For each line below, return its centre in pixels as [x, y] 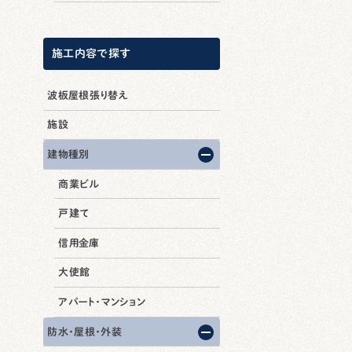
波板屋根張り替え [88, 95]
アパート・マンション [102, 302]
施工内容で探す [91, 53]
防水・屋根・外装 [85, 332]
